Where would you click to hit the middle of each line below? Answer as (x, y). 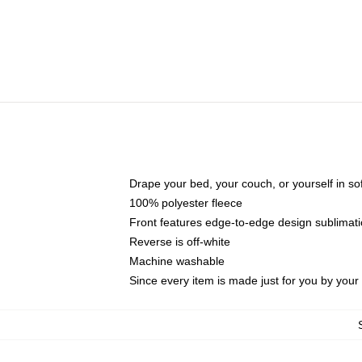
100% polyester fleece (186, 203)
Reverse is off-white (180, 242)
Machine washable (177, 261)
